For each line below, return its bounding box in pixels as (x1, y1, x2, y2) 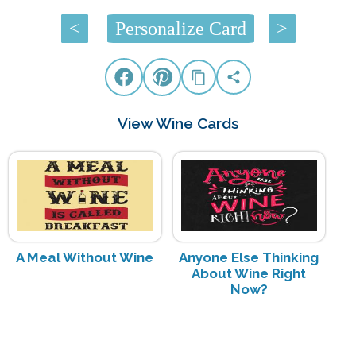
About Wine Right (192, 265, 307, 282)
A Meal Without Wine (16, 250, 154, 266)
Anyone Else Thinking (179, 250, 319, 266)
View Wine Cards (117, 114, 239, 133)
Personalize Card (114, 18, 246, 40)
